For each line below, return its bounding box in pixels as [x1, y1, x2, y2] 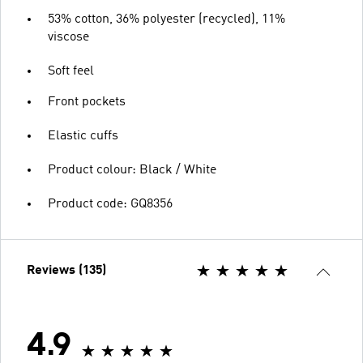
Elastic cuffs [48, 130, 118, 143]
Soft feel [48, 65, 94, 78]
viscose [48, 31, 89, 44]
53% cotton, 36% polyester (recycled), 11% [48, 13, 285, 26]
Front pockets [48, 96, 126, 109]
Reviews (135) [27, 264, 106, 277]
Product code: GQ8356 [48, 198, 173, 211]
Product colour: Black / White [48, 164, 216, 177]
